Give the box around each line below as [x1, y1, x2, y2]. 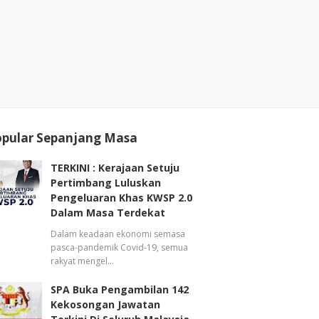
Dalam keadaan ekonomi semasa [51, 228, 186, 241]
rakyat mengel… [51, 255, 115, 268]
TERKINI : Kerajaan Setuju [51, 161, 180, 175]
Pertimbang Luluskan [51, 176, 162, 190]
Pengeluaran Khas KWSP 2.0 [51, 191, 193, 205]
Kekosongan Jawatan [51, 298, 161, 312]
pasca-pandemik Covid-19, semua [51, 241, 189, 254]
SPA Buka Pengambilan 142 [51, 283, 189, 297]
